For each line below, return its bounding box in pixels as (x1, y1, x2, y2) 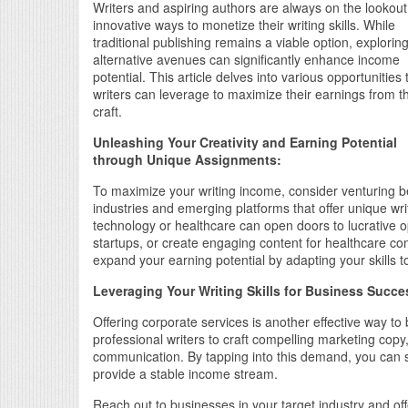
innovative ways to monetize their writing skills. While (93, 15, 395, 34)
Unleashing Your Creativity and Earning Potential (93, 132, 397, 151)
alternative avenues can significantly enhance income (93, 49, 400, 68)
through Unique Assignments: (93, 149, 281, 168)
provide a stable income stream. (93, 363, 278, 382)
